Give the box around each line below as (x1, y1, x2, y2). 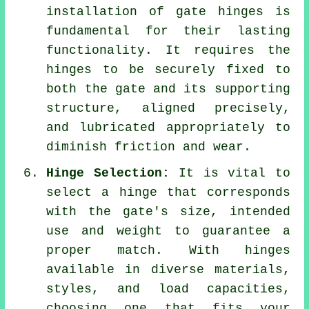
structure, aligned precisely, (46, 101, 290, 115)
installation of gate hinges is (46, 4, 290, 19)
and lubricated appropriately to (46, 120, 290, 134)
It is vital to (169, 166, 290, 180)
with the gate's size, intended (46, 204, 290, 219)
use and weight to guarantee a (46, 223, 290, 238)
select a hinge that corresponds (46, 185, 290, 199)
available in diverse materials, (46, 262, 290, 277)
